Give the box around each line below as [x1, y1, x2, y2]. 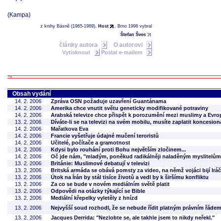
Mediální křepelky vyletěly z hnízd [51, 195, 138, 201]
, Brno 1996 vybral [114, 24, 152, 29]
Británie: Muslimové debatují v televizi [51, 160, 149, 166]
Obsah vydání [12, 90, 51, 97]
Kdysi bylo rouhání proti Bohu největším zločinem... [51, 147, 186, 152]
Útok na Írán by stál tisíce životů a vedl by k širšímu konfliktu [51, 174, 209, 180]
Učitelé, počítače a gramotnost [51, 140, 130, 146]
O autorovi [113, 41, 144, 48]
